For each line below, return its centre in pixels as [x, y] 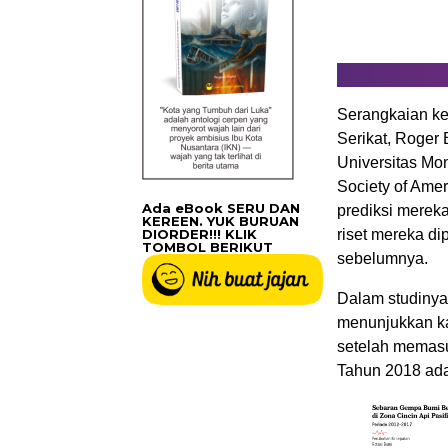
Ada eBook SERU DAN [221, 208]
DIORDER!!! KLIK [199, 234]
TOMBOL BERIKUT [207, 247]
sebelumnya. [382, 259]
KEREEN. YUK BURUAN [220, 221]
